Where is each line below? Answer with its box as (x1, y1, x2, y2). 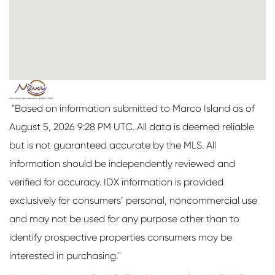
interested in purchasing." (9, 249, 121, 261)
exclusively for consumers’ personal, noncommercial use (9, 194, 257, 206)
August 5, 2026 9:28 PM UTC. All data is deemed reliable (9, 120, 254, 133)
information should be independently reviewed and (9, 157, 235, 169)
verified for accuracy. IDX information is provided (9, 176, 223, 188)
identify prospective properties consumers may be (9, 231, 232, 243)
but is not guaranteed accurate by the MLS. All (9, 139, 216, 151)
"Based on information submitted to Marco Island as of (9, 102, 255, 114)
